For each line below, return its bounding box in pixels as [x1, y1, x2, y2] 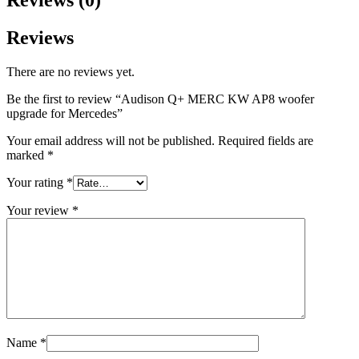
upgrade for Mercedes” [6, 106, 123, 120]
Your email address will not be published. [6, 133, 215, 147]
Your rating [6, 175, 67, 189]
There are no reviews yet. [6, 64, 135, 79]
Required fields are [218, 133, 313, 147]
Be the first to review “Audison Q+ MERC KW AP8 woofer [6, 91, 314, 106]
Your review [6, 203, 72, 217]
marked [6, 147, 47, 162]
